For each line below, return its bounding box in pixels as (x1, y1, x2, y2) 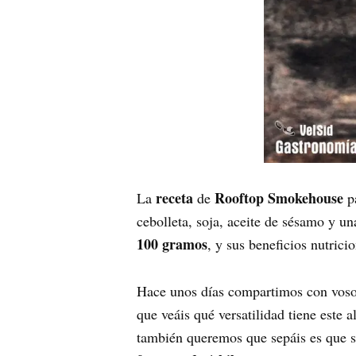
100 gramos (137, 234, 207, 254)
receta (156, 188, 193, 208)
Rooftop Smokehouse (215, 188, 343, 208)
